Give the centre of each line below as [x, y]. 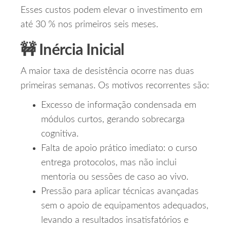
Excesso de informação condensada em [119, 106]
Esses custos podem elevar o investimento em [111, 11]
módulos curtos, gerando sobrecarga [113, 120]
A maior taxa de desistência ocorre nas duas [107, 72]
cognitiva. [60, 134]
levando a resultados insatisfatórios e [115, 221]
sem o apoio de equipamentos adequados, [125, 206]
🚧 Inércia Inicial [72, 51]
